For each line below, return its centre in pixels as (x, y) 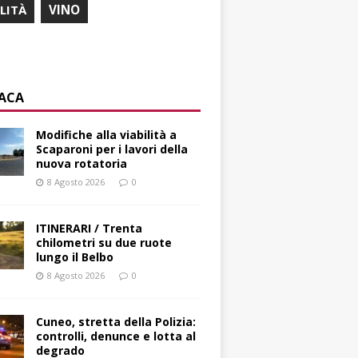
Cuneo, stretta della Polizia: (116, 322)
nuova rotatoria (82, 164)
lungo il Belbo (75, 257)
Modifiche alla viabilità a (107, 135)
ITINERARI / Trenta (89, 229)
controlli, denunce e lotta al (116, 336)
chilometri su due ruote (104, 243)
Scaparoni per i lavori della (112, 149)
